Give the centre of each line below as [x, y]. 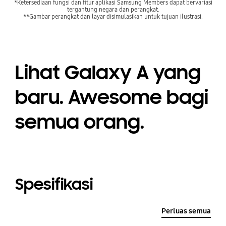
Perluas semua [186, 211]
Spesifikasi [54, 185]
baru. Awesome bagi [111, 97]
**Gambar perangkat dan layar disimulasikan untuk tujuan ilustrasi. [113, 17]
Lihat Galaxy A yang [108, 72]
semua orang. [79, 122]
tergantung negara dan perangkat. [113, 10]
